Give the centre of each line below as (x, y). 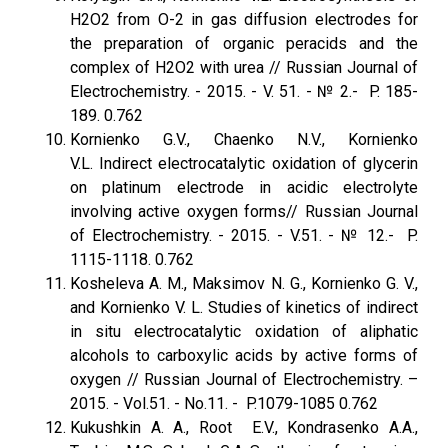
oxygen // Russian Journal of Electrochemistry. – (244, 379)
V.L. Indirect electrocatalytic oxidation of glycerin (244, 163)
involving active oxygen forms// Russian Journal (244, 211)
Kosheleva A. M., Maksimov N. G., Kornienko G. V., (244, 283)
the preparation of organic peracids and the (244, 43)
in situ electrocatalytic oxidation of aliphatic (244, 331)
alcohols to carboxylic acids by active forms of (244, 355)
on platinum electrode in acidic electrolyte (244, 187)
